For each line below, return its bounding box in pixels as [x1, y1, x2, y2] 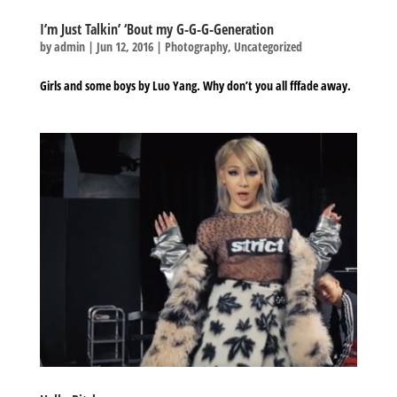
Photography [164, 38, 228, 56]
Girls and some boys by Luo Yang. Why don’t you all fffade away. [39, 77, 351, 95]
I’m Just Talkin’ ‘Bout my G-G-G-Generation [39, 19, 274, 40]
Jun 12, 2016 [96, 38, 153, 56]
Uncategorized [233, 38, 302, 56]
